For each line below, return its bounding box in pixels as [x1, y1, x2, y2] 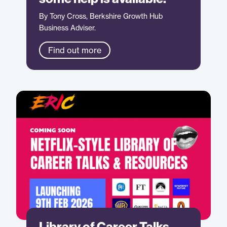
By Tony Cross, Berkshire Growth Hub [39, 12, 163, 20]
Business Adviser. [39, 23, 96, 32]
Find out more [48, 45, 102, 55]
